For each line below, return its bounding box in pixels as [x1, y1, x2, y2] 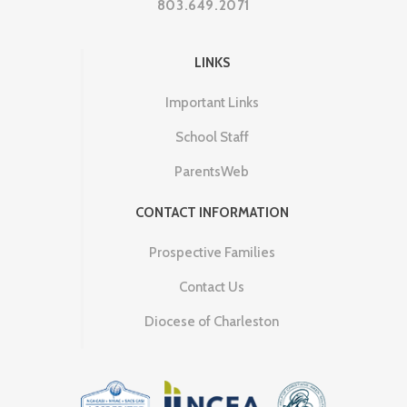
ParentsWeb [174, 163, 249, 180]
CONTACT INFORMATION [134, 203, 289, 221]
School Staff [174, 128, 249, 145]
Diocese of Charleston [144, 313, 279, 330]
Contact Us [179, 278, 244, 295]
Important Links [164, 94, 259, 111]
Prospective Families [148, 243, 275, 261]
